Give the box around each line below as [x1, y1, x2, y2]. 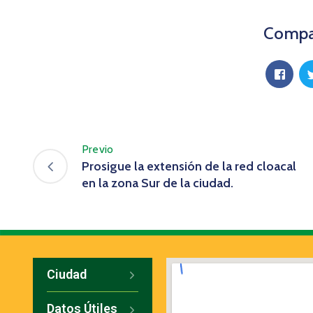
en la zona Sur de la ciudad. [82, 175, 233, 191]
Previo [82, 143, 114, 156]
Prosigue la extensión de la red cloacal [82, 159, 296, 175]
